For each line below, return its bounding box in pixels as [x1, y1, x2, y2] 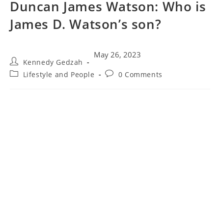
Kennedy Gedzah [23, 57, 83, 67]
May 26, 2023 [93, 50, 141, 59]
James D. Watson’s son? [10, 15, 162, 33]
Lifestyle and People [23, 70, 95, 79]
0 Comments [118, 70, 163, 79]
